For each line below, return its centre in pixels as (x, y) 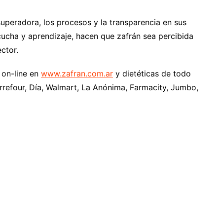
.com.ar (99, 74)
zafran (74, 74)
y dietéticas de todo (152, 74)
